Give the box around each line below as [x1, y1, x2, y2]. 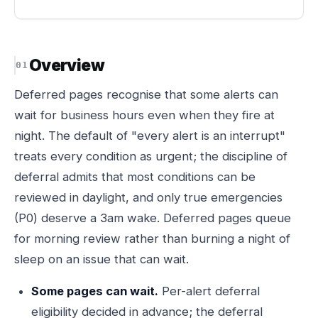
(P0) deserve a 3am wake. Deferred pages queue [14, 211, 291, 225]
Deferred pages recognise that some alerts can [14, 87, 278, 102]
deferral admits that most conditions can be [14, 170, 256, 184]
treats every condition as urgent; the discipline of [14, 149, 287, 163]
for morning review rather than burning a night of [14, 231, 290, 246]
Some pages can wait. [31, 284, 158, 298]
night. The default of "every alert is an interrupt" [14, 128, 285, 143]
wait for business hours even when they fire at [14, 108, 275, 122]
